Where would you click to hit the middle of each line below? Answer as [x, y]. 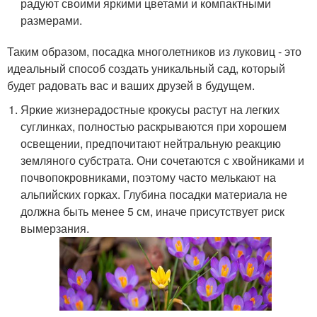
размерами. [52, 20]
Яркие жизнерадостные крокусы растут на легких [150, 109]
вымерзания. [55, 228]
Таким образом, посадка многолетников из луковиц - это [154, 51]
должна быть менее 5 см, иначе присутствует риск [153, 211]
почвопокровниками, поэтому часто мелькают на [149, 177]
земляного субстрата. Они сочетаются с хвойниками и [163, 160]
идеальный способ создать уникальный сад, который [146, 68]
